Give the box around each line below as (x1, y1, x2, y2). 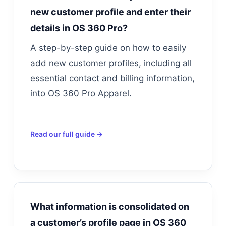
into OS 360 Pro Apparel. (30, 88, 132, 98)
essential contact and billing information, (30, 73, 195, 83)
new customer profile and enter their (30, 7, 191, 17)
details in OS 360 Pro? (30, 23, 128, 33)
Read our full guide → (30, 129, 103, 138)
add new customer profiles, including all (30, 58, 192, 68)
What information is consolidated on (30, 201, 189, 212)
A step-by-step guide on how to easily (30, 43, 186, 53)
